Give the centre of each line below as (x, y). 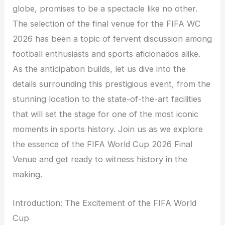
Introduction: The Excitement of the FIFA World (105, 203)
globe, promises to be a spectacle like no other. (105, 9)
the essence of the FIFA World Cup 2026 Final (103, 144)
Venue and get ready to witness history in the (100, 159)
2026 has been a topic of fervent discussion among (113, 39)
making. (28, 175)
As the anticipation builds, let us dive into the (99, 69)
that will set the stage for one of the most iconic (106, 114)
